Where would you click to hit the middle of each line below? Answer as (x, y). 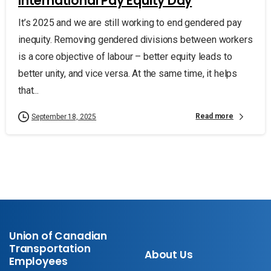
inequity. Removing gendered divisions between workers (135, 39)
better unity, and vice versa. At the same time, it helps (128, 73)
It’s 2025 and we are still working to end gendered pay (130, 22)
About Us (169, 254)
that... (28, 90)
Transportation (50, 248)
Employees (38, 261)
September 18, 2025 (64, 116)
